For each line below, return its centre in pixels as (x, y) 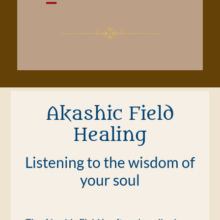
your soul (110, 180)
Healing (110, 135)
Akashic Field (110, 114)
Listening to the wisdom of (110, 162)
